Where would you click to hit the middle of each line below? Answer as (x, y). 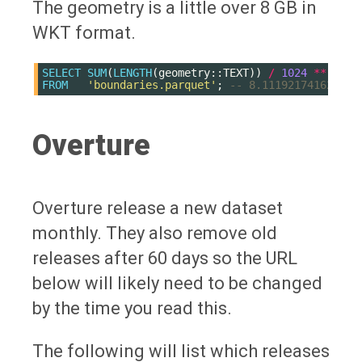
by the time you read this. (132, 309)
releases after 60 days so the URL (165, 259)
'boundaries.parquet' (152, 85)
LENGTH (133, 73)
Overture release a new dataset (158, 208)
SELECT (61, 73)
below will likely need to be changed (177, 284)
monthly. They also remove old (155, 234)
